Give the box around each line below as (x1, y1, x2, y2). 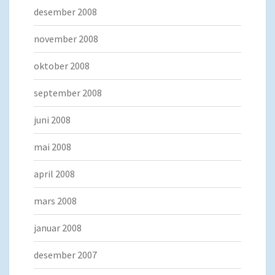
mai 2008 (34, 141, 71, 153)
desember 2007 (34, 249, 97, 261)
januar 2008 (34, 222, 82, 234)
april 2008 (34, 168, 75, 180)
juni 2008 (34, 114, 71, 126)
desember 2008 (34, 6, 97, 18)
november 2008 (34, 33, 98, 45)
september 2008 (34, 87, 102, 99)
